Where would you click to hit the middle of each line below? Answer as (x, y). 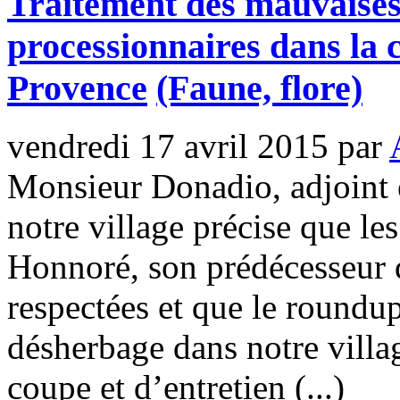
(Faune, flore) (259, 87)
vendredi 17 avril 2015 (168, 146)
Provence (77, 87)
